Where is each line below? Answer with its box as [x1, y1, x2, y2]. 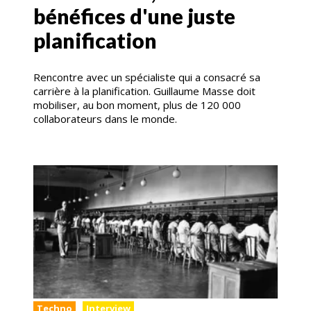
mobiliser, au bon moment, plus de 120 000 [33, 98, 241, 112]
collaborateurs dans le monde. [33, 112, 180, 126]
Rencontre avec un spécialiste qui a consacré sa [33, 70, 260, 85]
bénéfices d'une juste [33, 3, 235, 29]
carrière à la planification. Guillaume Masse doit [33, 84, 255, 99]
